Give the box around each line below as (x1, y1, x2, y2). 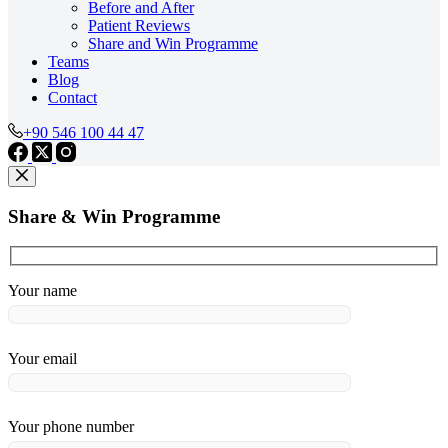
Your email (8, 350, 77, 368)
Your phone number (8, 418, 134, 436)
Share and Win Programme (88, 35, 258, 52)
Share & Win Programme (8, 205, 220, 227)
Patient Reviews (88, 17, 190, 34)
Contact (48, 89, 97, 106)
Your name (8, 282, 77, 300)
